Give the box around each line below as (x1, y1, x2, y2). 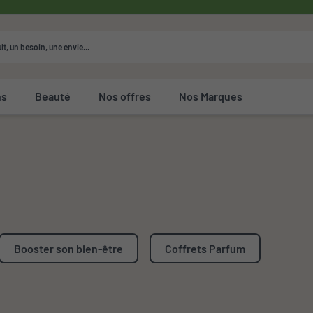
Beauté (35, 89, 71, 103)
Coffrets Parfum (165, 242, 245, 255)
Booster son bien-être (14, 242, 123, 255)
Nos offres (99, 89, 152, 103)
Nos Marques (179, 89, 243, 103)
